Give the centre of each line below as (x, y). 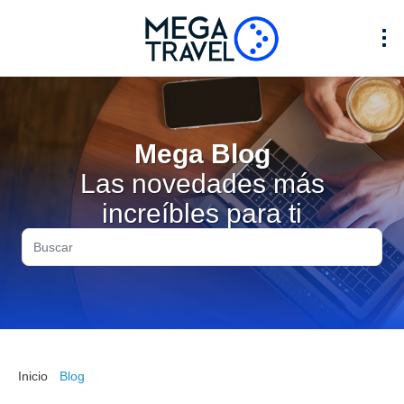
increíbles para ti (202, 214)
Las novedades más (202, 184)
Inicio (33, 376)
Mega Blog (202, 154)
